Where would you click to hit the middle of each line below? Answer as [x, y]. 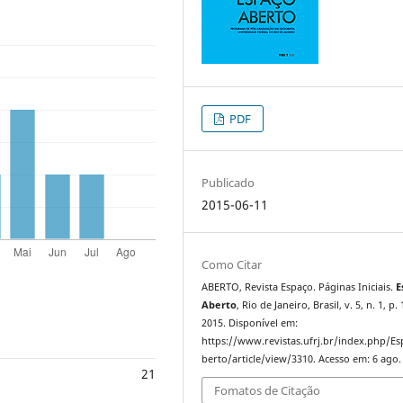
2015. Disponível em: [250, 322]
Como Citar [232, 264]
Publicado [228, 182]
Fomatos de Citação [268, 391]
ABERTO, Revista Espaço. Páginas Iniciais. [299, 287]
